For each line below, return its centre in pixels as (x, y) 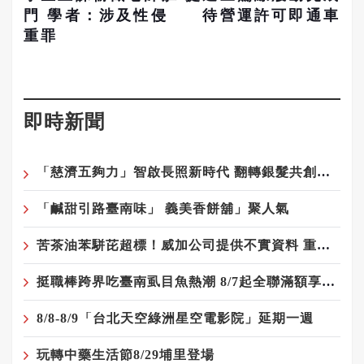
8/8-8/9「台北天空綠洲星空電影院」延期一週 (175, 318)
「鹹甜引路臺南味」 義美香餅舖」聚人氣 (163, 209)
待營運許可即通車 (271, 16)
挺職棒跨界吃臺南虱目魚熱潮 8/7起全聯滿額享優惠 (328, 282)
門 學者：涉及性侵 (96, 16)
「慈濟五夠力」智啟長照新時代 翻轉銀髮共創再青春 (323, 172)
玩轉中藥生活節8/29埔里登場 (126, 355)
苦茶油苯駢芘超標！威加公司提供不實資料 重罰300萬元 (323, 245)
